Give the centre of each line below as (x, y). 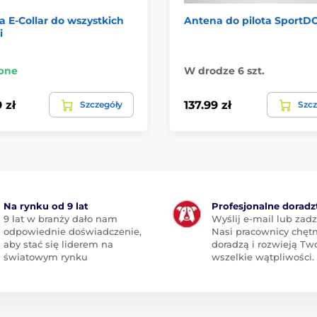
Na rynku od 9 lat (46, 206)
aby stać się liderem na (58, 244)
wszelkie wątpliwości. (263, 257)
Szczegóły (101, 104)
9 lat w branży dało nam (60, 219)
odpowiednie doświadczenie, (72, 231)
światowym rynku (45, 257)
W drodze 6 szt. (224, 71)
